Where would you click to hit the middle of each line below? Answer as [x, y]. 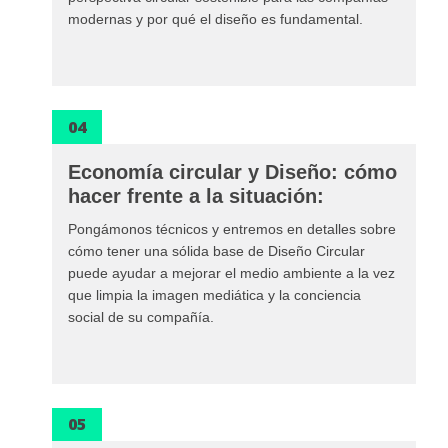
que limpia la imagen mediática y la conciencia [214, 294]
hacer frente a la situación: [196, 195]
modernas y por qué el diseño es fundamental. [215, 18]
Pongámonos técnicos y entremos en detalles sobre [232, 228]
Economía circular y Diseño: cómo [232, 171]
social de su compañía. [141, 316]
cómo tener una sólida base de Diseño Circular [216, 250]
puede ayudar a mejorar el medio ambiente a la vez [231, 272]
